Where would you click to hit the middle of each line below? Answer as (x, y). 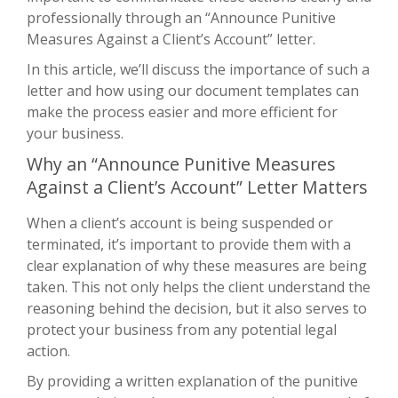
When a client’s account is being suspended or (180, 223)
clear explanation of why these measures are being (197, 265)
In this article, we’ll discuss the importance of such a (198, 69)
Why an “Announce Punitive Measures (181, 163)
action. (48, 350)
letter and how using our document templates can (193, 90)
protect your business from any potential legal (182, 329)
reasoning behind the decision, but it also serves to (197, 308)
